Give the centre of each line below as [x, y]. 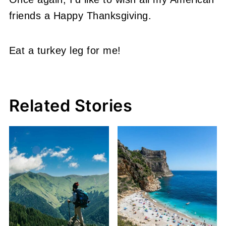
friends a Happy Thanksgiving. [80, 15]
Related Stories [71, 105]
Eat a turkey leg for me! [65, 50]
